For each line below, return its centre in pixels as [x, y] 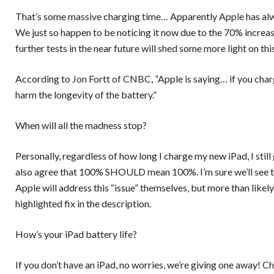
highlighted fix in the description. [83, 203]
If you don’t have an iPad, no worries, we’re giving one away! [139, 265]
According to [44, 79]
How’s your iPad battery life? [76, 234]
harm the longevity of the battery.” [86, 94]
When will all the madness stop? [81, 125]
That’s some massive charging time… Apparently [117, 16]
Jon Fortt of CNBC [112, 79]
